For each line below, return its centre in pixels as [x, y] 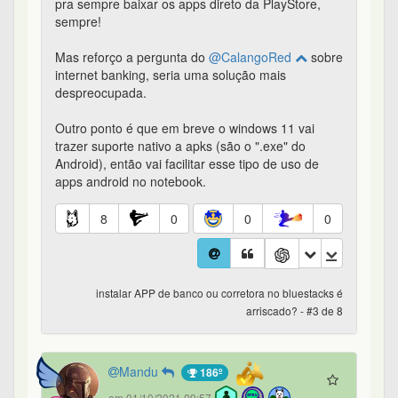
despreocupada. [101, 93]
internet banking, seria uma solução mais [171, 75]
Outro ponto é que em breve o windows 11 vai [185, 128]
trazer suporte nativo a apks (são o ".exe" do [180, 146]
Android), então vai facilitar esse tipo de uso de [187, 164]
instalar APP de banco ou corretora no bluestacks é [219, 293]
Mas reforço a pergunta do [132, 57]
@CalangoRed [252, 57]
